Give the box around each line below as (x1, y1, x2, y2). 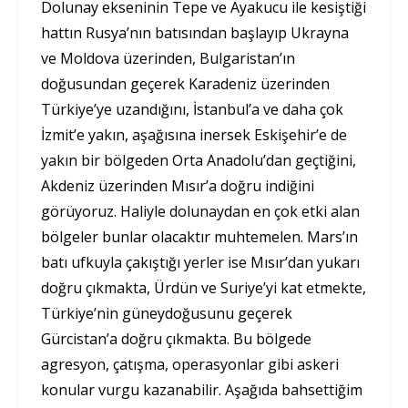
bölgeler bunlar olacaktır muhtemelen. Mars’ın (41, 227, 358, 248)
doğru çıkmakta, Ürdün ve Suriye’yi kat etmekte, (41, 278, 366, 299)
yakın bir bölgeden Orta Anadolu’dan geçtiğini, (41, 150, 356, 171)
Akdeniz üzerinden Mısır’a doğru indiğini (41, 176, 314, 197)
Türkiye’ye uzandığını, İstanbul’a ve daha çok (41, 99, 343, 120)
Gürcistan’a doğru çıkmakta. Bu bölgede (41, 329, 311, 350)
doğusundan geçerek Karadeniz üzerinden (41, 74, 330, 95)
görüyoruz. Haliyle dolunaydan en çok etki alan (41, 201, 360, 222)
